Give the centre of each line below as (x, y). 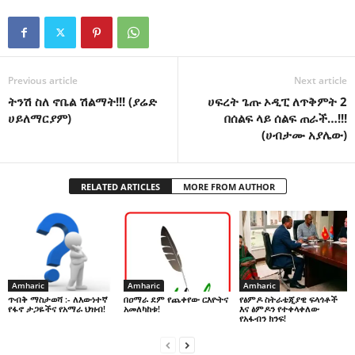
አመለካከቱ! (141, 308)
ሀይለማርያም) (40, 118)
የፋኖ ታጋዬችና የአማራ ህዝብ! (57, 309)
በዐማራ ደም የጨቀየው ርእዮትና (176, 299)
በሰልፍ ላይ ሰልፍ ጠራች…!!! (286, 118)
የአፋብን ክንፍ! (262, 318)
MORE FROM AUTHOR (229, 187)
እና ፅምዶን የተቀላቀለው (279, 308)
